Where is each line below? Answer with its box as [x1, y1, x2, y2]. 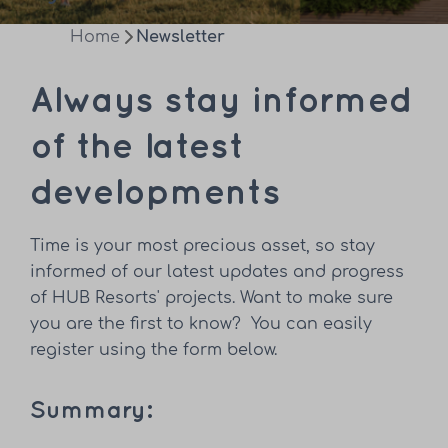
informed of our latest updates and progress [30, 263, 405, 282]
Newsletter [136, 28, 225, 46]
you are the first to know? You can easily [30, 315, 373, 334]
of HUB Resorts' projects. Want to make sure [30, 289, 394, 308]
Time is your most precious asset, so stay [30, 237, 376, 256]
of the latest [30, 131, 245, 165]
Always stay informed [30, 85, 414, 119]
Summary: [30, 400, 154, 423]
